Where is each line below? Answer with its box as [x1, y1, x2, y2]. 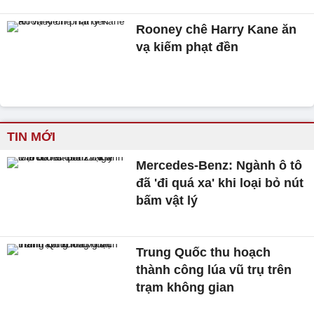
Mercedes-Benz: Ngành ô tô [136, 158, 303, 173]
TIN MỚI [7, 130, 55, 144]
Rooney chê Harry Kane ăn [136, 22, 297, 36]
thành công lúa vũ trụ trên [136, 263, 292, 278]
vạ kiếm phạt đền [136, 39, 239, 54]
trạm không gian [136, 280, 235, 295]
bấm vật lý [136, 193, 198, 208]
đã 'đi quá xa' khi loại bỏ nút [136, 176, 304, 191]
